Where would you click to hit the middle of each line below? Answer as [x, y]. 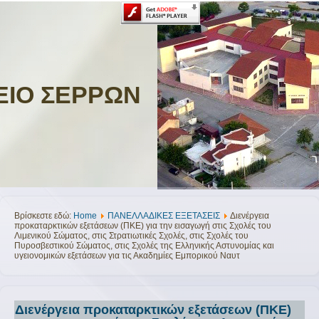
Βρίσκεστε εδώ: [44, 216]
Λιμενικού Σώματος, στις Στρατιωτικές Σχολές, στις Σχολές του [131, 236]
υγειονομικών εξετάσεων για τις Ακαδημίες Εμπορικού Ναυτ [127, 256]
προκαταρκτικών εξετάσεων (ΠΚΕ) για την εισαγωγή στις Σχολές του [143, 226]
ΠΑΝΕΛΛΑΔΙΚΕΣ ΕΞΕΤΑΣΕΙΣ [164, 216]
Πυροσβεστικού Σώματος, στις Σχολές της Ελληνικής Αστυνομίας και [144, 246]
